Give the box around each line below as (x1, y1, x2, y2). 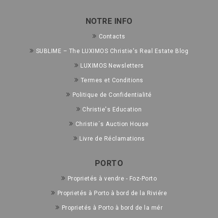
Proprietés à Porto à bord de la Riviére (57, 190, 167, 197)
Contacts (98, 33, 126, 40)
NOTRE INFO (85, 17, 133, 26)
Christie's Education (82, 106, 142, 113)
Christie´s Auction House (75, 121, 149, 128)
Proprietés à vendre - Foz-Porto (67, 175, 157, 182)
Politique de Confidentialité (72, 91, 152, 99)
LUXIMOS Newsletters (80, 62, 144, 70)
